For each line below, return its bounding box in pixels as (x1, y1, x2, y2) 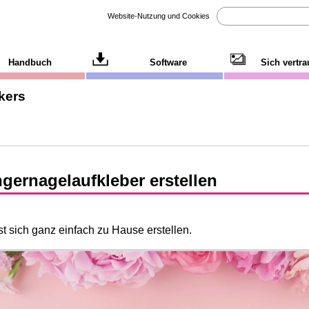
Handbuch (8, 57, 52, 68)
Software (150, 57, 188, 68)
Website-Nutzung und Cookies (108, 12, 210, 20)
